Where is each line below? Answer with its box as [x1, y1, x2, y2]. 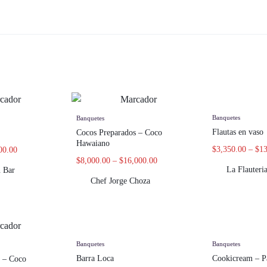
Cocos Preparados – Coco [76, 128, 162, 138]
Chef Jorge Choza [91, 176, 150, 186]
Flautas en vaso [212, 127, 263, 136]
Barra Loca [76, 254, 114, 263]
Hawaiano [76, 139, 110, 148]
